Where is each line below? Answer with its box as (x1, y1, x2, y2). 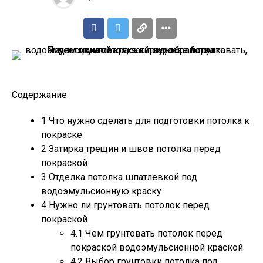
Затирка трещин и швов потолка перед (46, 143, 221, 154)
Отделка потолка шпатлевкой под (46, 171, 197, 183)
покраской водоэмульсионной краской (70, 242, 243, 253)
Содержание (12, 89, 67, 100)
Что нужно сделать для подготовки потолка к (46, 115, 249, 126)
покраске (41, 129, 82, 140)
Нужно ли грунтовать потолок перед (46, 200, 210, 211)
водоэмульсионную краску (41, 186, 161, 197)
